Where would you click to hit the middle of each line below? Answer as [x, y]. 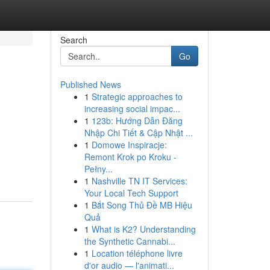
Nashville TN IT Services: [139, 181]
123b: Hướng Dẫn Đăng [137, 121]
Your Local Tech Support [131, 193]
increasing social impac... [132, 108]
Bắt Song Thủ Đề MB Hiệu [142, 205]
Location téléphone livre [137, 253]
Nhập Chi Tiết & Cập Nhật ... [138, 133]
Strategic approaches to [137, 96]
